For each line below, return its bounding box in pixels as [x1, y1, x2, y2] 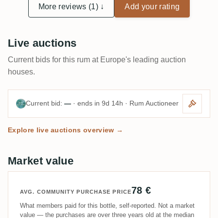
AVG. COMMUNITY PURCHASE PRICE [20, 188, 131, 195]
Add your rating [125, 2, 180, 11]
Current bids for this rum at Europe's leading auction [8, 55, 186, 64]
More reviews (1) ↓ [38, 2, 105, 11]
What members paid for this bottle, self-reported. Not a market [20, 201, 195, 209]
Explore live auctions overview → [8, 126, 124, 134]
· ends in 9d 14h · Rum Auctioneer [71, 99, 179, 108]
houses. [8, 67, 35, 76]
